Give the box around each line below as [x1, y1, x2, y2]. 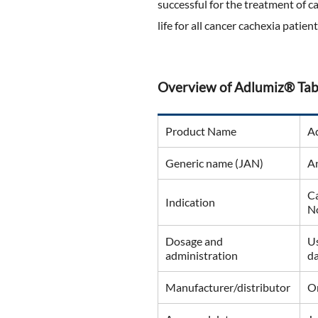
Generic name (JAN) [165, 156, 263, 170]
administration [165, 248, 238, 262]
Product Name [165, 124, 236, 138]
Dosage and [165, 234, 223, 248]
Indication [165, 195, 215, 209]
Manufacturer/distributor [165, 280, 290, 294]
